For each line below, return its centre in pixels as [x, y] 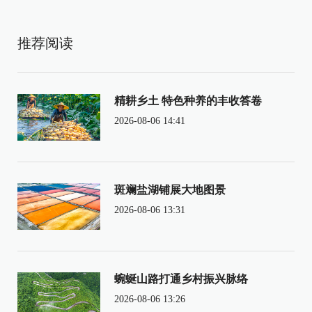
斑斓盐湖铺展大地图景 [170, 189]
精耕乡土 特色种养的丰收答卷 [188, 100]
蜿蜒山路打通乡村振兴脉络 [181, 279]
